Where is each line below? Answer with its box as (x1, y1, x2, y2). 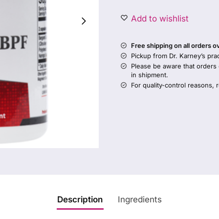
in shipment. (131, 70, 168, 79)
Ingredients (117, 195, 162, 205)
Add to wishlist (131, 13, 189, 23)
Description (57, 195, 103, 205)
